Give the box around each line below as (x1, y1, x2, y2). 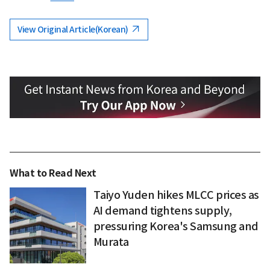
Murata (93, 234, 129, 249)
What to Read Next (10, 166, 96, 180)
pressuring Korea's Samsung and (93, 219, 259, 233)
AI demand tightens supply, (93, 203, 232, 218)
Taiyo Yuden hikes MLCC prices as (93, 187, 259, 202)
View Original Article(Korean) (17, 24, 130, 35)
